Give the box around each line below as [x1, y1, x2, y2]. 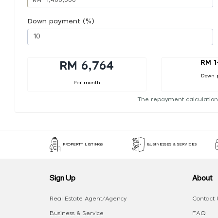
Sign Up [50, 172, 75, 183]
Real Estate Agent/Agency [50, 196, 127, 202]
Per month [73, 80, 100, 85]
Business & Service [50, 210, 104, 217]
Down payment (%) [27, 18, 94, 25]
